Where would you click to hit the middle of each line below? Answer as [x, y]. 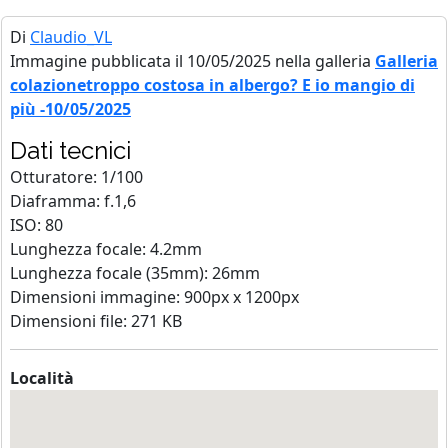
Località [42, 377]
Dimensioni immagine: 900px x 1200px [154, 296]
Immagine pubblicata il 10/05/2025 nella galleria [192, 60]
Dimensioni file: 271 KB [96, 320]
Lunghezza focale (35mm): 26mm [135, 272]
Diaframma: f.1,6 [73, 200]
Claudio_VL [71, 36]
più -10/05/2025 [70, 108]
